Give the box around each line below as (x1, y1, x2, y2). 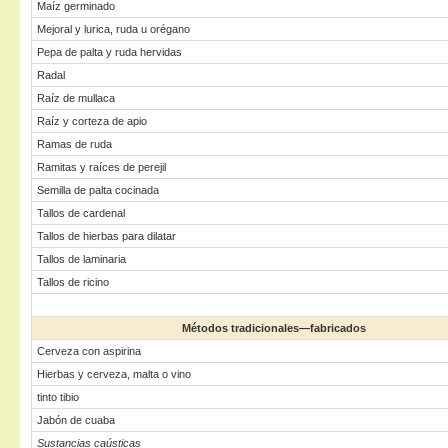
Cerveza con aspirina (37, 345, 141, 357)
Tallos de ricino (37, 276, 109, 288)
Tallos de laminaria (37, 253, 126, 265)
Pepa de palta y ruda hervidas (37, 46, 182, 58)
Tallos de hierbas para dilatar (37, 230, 176, 242)
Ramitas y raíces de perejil (37, 161, 166, 173)
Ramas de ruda (37, 138, 112, 150)
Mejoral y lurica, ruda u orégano (37, 23, 190, 35)
